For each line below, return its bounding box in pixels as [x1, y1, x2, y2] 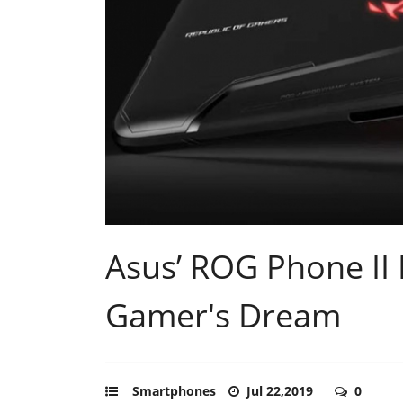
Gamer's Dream [105, 292, 341, 337]
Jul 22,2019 [246, 381, 317, 399]
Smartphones [132, 381, 216, 399]
